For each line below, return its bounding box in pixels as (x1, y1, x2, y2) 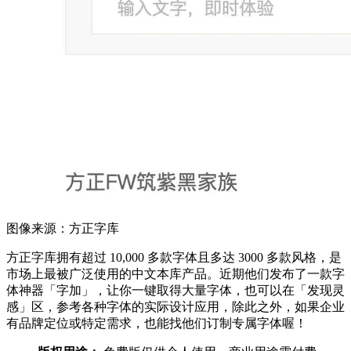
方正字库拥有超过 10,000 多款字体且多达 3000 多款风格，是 (6, 251, 342, 265)
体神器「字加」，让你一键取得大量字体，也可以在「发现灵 (6, 284, 345, 298)
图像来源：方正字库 (6, 222, 119, 236)
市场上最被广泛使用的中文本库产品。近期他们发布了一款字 (6, 267, 345, 281)
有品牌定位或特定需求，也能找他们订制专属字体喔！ (6, 317, 307, 331)
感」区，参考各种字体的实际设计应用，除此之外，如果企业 (6, 300, 345, 314)
